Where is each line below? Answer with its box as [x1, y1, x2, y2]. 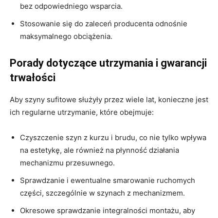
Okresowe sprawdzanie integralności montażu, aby [20, 205, 195, 215]
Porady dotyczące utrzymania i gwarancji [10, 56, 207, 69]
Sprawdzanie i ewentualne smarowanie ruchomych [20, 175, 195, 185]
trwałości [10, 71, 55, 84]
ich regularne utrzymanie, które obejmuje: [10, 107, 154, 117]
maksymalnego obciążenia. [20, 31, 112, 41]
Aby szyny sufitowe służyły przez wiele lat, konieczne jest [10, 94, 208, 104]
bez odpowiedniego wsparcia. [20, 1, 123, 11]
